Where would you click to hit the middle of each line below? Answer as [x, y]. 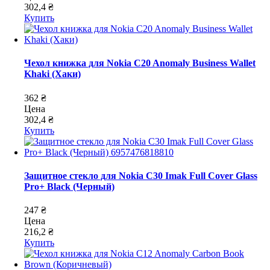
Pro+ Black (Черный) [69, 186]
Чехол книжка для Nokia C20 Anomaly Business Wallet [140, 63]
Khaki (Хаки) [52, 74]
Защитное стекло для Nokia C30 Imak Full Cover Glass [141, 175]
